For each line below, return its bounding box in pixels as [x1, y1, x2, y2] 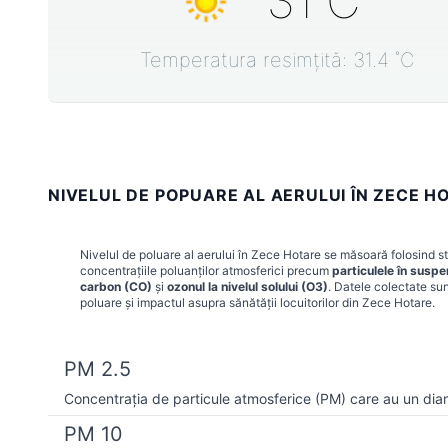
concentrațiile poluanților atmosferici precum [80, 262, 332, 278]
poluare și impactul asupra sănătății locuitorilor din [80, 294, 362, 310]
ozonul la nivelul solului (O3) [167, 278, 328, 294]
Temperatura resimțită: [140, 47, 353, 72]
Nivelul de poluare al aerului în [80, 246, 251, 262]
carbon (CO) [80, 278, 152, 294]
